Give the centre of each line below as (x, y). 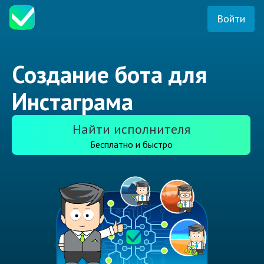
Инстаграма (72, 102)
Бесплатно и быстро (131, 145)
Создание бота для (109, 75)
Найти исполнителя (131, 129)
